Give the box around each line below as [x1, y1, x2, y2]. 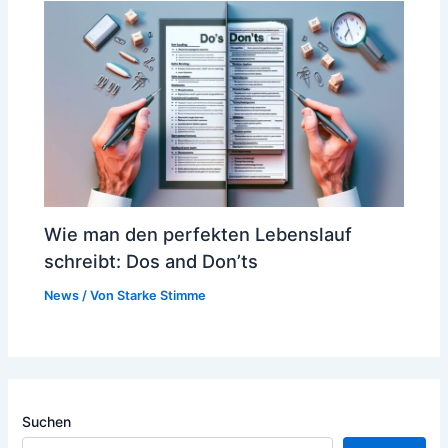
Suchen [22, 413, 72, 431]
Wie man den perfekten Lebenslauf [44, 223, 353, 246]
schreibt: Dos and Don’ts [44, 250, 259, 273]
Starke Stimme [117, 288, 207, 304]
